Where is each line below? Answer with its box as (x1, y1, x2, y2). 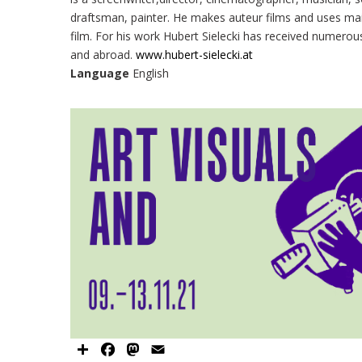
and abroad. (70, 46, 136, 62)
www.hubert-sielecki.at (136, 46, 253, 62)
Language (70, 65, 129, 81)
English (129, 65, 169, 81)
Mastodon (142, 339, 204, 357)
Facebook (117, 339, 175, 357)
